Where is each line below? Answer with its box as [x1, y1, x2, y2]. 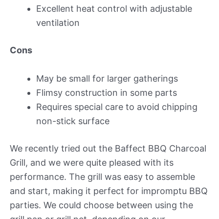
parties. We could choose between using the [10, 199, 193, 210]
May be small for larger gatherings [36, 73, 178, 84]
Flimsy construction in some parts [36, 87, 177, 98]
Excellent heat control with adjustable [36, 3, 192, 14]
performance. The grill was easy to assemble [10, 171, 195, 182]
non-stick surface [36, 115, 109, 126]
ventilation [36, 17, 80, 28]
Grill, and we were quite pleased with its [10, 157, 174, 168]
